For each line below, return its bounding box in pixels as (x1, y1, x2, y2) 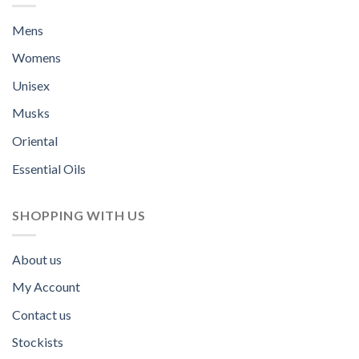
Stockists (12, 334, 63, 350)
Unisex (12, 77, 50, 93)
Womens (12, 50, 61, 66)
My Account (12, 279, 80, 295)
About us (12, 251, 62, 267)
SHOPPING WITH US (12, 208, 146, 224)
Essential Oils (12, 160, 86, 176)
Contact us (12, 306, 71, 322)
